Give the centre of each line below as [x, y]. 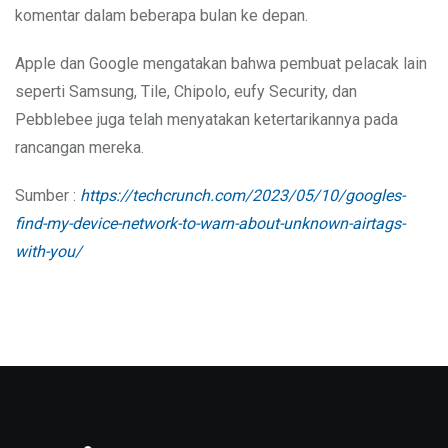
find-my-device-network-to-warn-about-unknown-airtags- [210, 223]
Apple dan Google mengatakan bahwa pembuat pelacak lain [221, 63]
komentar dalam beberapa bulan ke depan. [161, 15]
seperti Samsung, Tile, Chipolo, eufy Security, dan [186, 91]
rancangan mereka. [79, 147]
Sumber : [47, 195]
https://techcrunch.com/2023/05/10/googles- [242, 195]
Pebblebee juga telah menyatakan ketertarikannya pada [206, 119]
